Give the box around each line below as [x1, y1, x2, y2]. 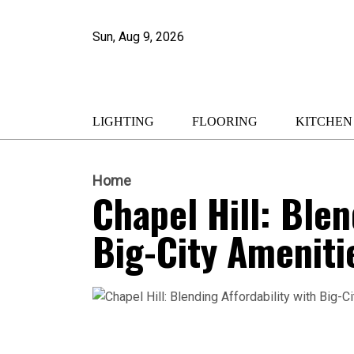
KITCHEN [296, 115, 352, 128]
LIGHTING [92, 115, 154, 128]
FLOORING [192, 115, 258, 128]
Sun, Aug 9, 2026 [92, 29, 184, 44]
